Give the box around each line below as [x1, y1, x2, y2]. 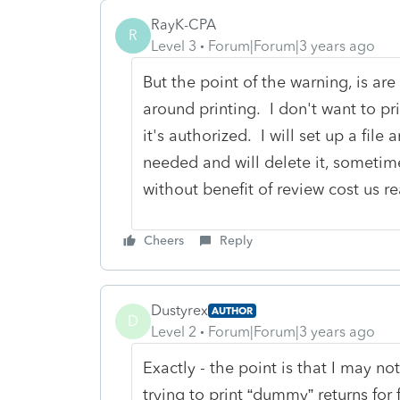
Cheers [144, 232, 184, 248]
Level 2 [151, 322, 196, 340]
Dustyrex [151, 301, 208, 319]
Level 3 [151, 37, 196, 54]
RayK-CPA [151, 15, 216, 33]
